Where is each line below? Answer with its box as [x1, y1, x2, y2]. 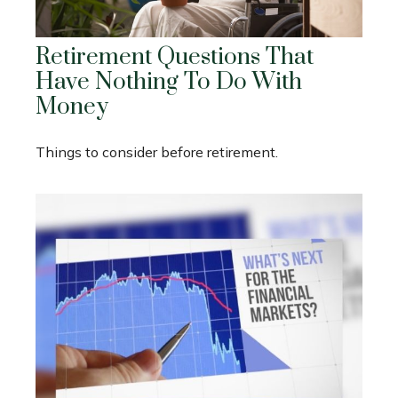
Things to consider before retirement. [36, 142, 278, 161]
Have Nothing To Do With [36, 67, 302, 97]
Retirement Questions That [36, 42, 314, 72]
